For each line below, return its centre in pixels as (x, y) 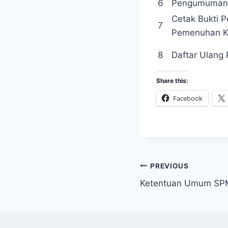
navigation (176, 190)
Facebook (188, 98)
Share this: (172, 81)
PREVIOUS (169, 166)
